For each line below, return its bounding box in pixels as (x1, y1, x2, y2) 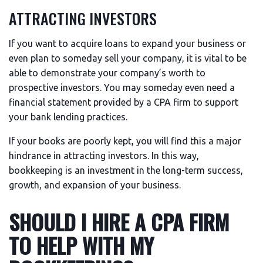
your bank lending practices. (9, 112, 127, 122)
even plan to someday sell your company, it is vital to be (9, 53, 247, 63)
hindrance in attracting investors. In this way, (9, 150, 199, 161)
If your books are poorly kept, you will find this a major (9, 136, 241, 146)
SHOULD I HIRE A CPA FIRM (9, 206, 229, 237)
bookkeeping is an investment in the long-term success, (9, 165, 243, 176)
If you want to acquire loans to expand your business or (9, 38, 246, 49)
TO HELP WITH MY (9, 230, 154, 261)
